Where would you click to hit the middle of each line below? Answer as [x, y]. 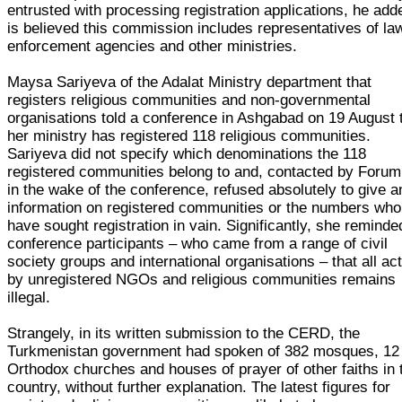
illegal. [29, 297]
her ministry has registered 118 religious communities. [189, 135]
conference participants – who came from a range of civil [198, 243]
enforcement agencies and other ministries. [153, 46]
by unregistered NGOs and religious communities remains [202, 279]
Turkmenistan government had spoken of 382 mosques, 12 [204, 351]
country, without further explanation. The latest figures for [199, 387]
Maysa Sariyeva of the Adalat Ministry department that [190, 82]
